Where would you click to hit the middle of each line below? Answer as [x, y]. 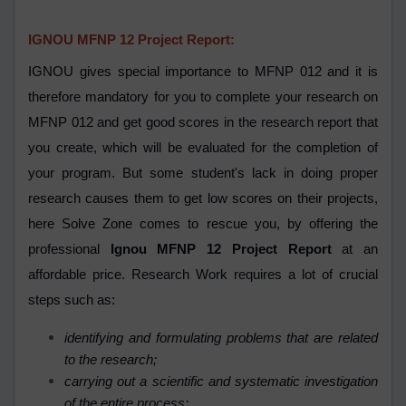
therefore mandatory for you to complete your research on [203, 97]
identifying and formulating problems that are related [221, 338]
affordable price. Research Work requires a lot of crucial [203, 275]
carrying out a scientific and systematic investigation [221, 382]
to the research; [112, 360]
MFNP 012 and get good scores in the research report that [203, 123]
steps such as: [72, 300]
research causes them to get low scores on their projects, [203, 199]
